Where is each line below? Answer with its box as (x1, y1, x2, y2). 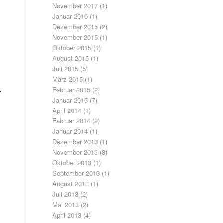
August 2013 (52, 179, 89, 188)
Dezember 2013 (52, 137, 98, 146)
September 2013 (52, 168, 100, 178)
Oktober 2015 (52, 43, 92, 52)
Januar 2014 (52, 126, 88, 136)
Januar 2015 (52, 95, 88, 105)
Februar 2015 (52, 85, 91, 94)
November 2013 (52, 147, 98, 157)
